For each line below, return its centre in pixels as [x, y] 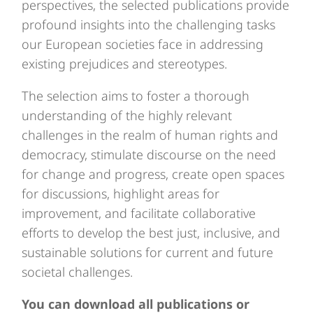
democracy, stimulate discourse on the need [149, 155]
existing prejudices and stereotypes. [125, 64]
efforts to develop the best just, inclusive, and [151, 233]
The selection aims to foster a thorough [136, 96]
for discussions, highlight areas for [121, 194]
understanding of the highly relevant [127, 116]
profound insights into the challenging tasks [149, 25]
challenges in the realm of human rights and [150, 135]
